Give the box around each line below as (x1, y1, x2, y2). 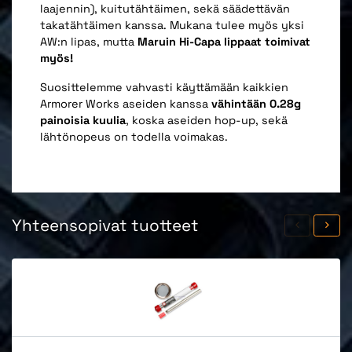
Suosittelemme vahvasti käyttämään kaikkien (40, 80, 288, 95)
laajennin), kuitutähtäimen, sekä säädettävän (40, 2, 290, 16)
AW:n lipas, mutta (40, 35, 137, 49)
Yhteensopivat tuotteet (12, 215, 199, 236)
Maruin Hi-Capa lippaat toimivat (137, 35, 310, 49)
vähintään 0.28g (211, 97, 301, 112)
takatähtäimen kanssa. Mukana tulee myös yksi (40, 18, 304, 33)
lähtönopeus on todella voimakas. (40, 130, 228, 145)
